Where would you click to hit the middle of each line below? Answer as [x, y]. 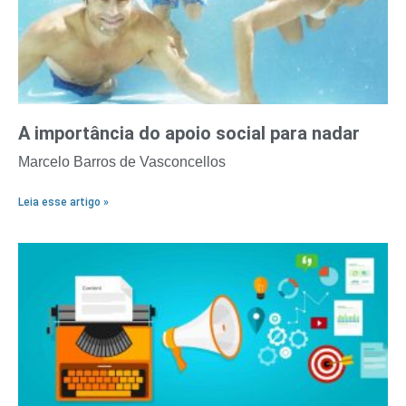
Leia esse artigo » [63, 203]
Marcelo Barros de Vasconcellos [122, 162]
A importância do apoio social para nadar [189, 134]
